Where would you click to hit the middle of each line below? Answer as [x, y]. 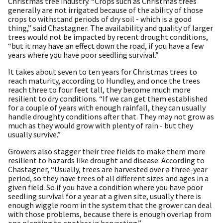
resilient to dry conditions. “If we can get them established [108, 98]
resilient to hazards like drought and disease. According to [106, 160]
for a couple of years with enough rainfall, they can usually [107, 107]
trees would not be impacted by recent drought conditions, [108, 37]
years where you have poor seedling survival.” [83, 55]
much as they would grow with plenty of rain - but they [101, 125]
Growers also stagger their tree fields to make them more [107, 151]
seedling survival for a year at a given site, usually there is [105, 196]
